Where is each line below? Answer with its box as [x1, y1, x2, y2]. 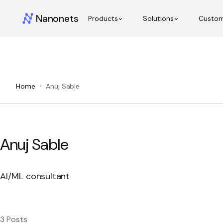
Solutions [143, 14, 174, 23]
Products [88, 14, 118, 23]
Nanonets [36, 12, 79, 25]
